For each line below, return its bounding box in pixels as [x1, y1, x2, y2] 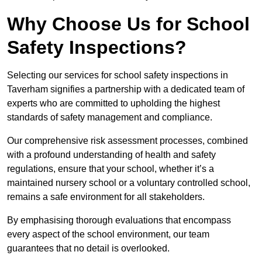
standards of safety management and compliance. [7, 112, 215, 123]
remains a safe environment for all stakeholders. [7, 192, 205, 202]
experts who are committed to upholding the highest [7, 98, 220, 109]
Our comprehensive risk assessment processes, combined [7, 136, 248, 146]
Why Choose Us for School [7, 13, 250, 35]
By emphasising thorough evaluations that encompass [7, 215, 231, 226]
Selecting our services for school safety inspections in [7, 70, 228, 81]
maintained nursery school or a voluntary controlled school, [7, 178, 250, 188]
